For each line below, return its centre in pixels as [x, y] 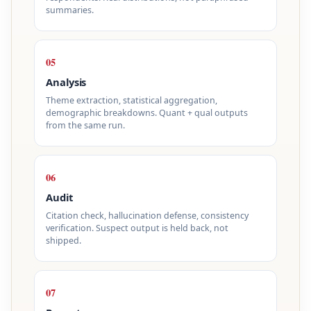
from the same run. [85, 125]
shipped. [64, 240]
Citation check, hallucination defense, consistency [147, 215]
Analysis [66, 82]
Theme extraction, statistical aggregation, [132, 100]
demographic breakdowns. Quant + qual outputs [147, 112]
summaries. [70, 10]
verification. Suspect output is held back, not [137, 228]
